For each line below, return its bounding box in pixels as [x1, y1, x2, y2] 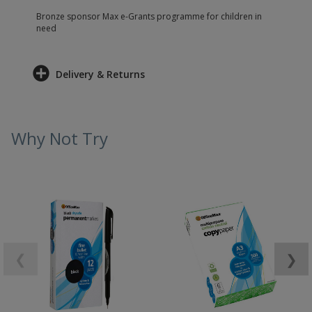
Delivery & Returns [56, 68, 145, 81]
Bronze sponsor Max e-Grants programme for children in [36, 10, 262, 22]
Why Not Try [11, 127, 108, 150]
